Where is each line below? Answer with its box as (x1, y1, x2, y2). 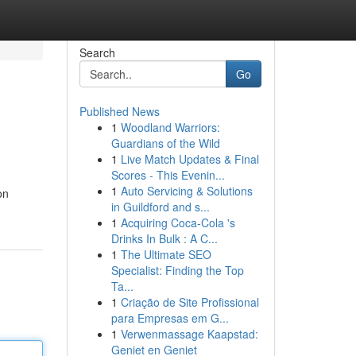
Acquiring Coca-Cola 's (120, 215, 235, 230)
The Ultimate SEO (120, 246, 211, 262)
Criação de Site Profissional (120, 294, 259, 310)
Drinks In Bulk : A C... (110, 230, 218, 246)
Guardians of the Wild (110, 135, 220, 151)
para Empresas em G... (110, 310, 229, 326)
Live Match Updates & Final (120, 151, 259, 167)
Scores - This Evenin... (110, 167, 225, 183)
